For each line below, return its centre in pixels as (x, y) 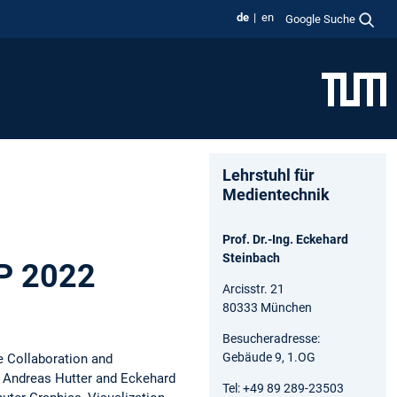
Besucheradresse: (271, 338)
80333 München (267, 307)
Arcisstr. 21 (253, 288)
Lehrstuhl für (269, 175)
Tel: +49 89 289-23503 (283, 388)
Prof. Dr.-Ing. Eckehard (285, 239)
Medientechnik (276, 194)
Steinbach (251, 257)
